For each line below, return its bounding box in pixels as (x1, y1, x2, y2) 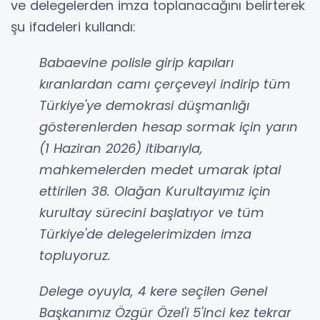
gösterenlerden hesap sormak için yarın (39, 118, 298, 136)
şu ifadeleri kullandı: (11, 18, 136, 36)
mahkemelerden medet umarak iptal (39, 161, 281, 179)
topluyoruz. (39, 246, 111, 265)
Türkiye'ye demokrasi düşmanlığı (39, 96, 249, 115)
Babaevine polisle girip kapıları (39, 54, 234, 72)
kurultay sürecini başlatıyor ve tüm (39, 204, 264, 222)
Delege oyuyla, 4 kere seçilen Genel (39, 282, 267, 301)
